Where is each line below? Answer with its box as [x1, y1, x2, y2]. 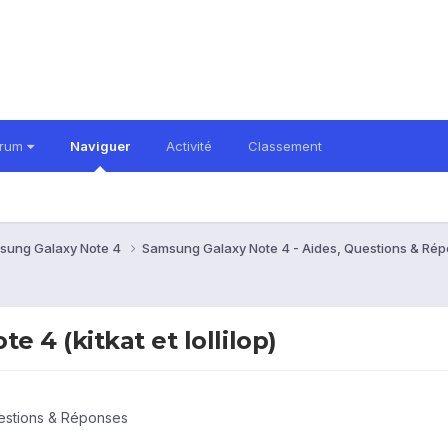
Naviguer [70, 138, 130, 154]
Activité [166, 138, 212, 154]
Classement [248, 138, 322, 154]
